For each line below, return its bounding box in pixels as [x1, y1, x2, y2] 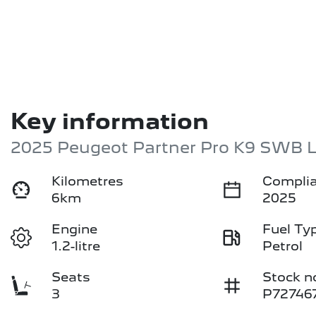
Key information [11, 108, 209, 135]
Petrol [262, 238, 303, 254]
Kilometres [51, 174, 124, 189]
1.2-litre [51, 238, 101, 254]
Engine [51, 221, 98, 237]
